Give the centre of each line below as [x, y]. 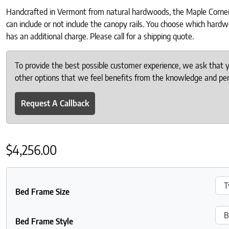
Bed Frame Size [42, 191]
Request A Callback [55, 104]
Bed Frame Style [44, 221]
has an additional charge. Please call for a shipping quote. [100, 36]
